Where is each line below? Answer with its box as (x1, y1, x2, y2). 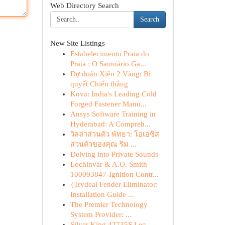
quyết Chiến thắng (70, 80, 128, 88)
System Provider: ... (70, 210, 132, 218)
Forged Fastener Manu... (70, 100, 147, 108)
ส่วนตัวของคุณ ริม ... (70, 140, 137, 148)
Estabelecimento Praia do (70, 50, 149, 58)
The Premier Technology (70, 200, 148, 208)
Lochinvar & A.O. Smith (70, 160, 147, 168)
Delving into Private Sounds (70, 150, 158, 158)
